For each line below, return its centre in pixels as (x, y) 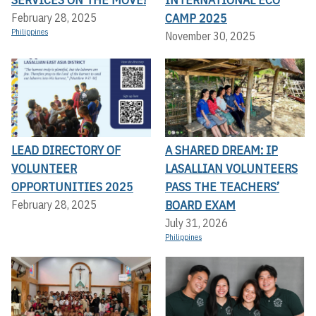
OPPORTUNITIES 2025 (72, 187)
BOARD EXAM (200, 205)
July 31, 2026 (196, 223)
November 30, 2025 (210, 36)
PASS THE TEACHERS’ (222, 187)
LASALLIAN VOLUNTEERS (231, 169)
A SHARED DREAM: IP (221, 150)
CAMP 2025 (196, 18)
